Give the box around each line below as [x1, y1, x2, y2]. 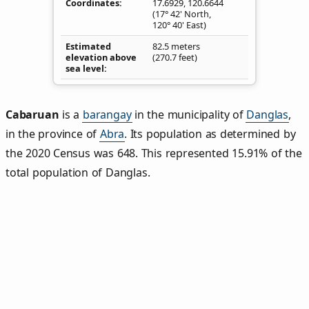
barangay [82, 107, 132, 123]
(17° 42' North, [152, 7, 211, 20]
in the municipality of [131, 107, 247, 123]
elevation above [66, 50, 137, 63]
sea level [66, 61, 104, 74]
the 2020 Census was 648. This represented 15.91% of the [6, 146, 302, 161]
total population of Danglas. [6, 165, 150, 181]
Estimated [66, 39, 111, 52]
